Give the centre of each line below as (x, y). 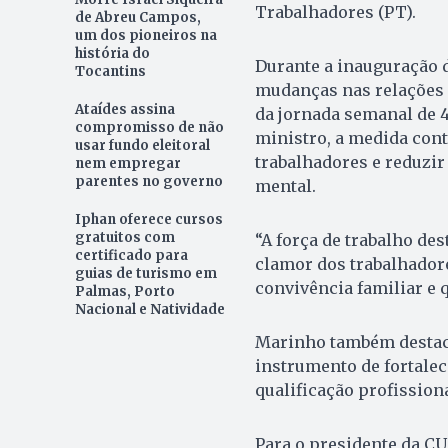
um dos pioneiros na (145, 36)
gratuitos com (124, 238)
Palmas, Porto (124, 292)
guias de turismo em (145, 274)
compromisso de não (149, 128)
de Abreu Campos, (137, 18)
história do (112, 54)
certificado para (131, 256)
